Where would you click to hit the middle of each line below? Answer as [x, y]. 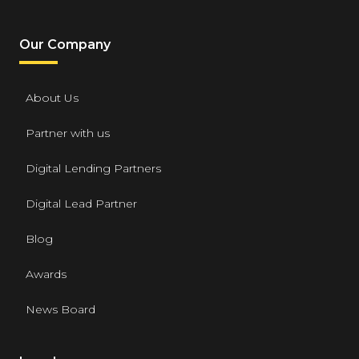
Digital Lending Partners [93, 169]
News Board [61, 310]
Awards [46, 274]
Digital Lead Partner [81, 204]
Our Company [65, 45]
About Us [52, 98]
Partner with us [68, 133]
